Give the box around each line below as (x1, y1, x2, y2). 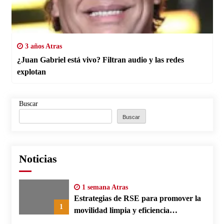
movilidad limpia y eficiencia (73, 205, 169, 214)
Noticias (18, 152, 57, 165)
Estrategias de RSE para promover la (73, 193, 201, 202)
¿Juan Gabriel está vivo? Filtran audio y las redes (16, 55, 184, 64)
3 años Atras (22, 42, 62, 50)
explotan (16, 67, 46, 76)
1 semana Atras (79, 183, 128, 191)
